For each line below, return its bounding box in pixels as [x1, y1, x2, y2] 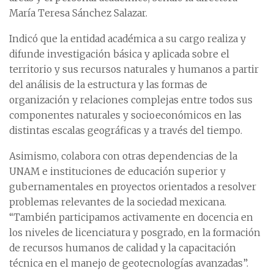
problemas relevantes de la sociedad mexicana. [9, 196, 226, 208]
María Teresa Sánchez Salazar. [9, 7, 147, 19]
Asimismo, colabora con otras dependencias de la [9, 150, 237, 162]
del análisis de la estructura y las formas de [9, 78, 207, 91]
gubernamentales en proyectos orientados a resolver [9, 180, 256, 193]
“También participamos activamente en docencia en [9, 211, 253, 223]
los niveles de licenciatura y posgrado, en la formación [9, 226, 261, 239]
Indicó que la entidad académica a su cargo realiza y [9, 32, 246, 45]
